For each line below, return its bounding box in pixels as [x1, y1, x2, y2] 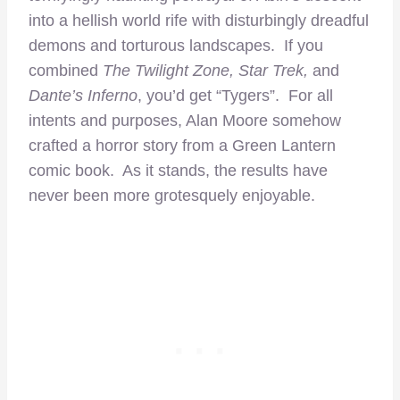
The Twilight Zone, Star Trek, [103, 61, 308, 79]
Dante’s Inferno [29, 86, 137, 104]
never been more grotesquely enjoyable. [29, 186, 315, 204]
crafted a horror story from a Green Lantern [29, 136, 336, 154]
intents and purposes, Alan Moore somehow [29, 111, 341, 129]
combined [29, 61, 103, 79]
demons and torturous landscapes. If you [29, 36, 323, 54]
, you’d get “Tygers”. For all [137, 86, 333, 104]
